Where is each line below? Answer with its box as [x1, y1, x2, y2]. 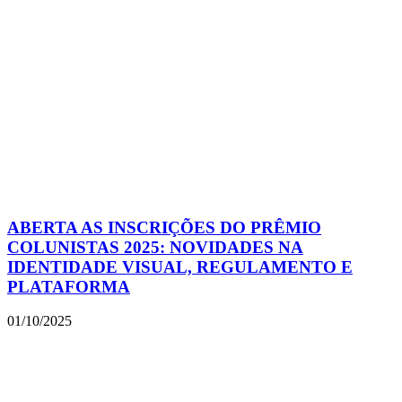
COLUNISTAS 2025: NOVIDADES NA [7, 237, 303, 257]
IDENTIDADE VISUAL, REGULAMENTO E [7, 257, 353, 276]
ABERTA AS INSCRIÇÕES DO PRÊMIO [7, 217, 321, 237]
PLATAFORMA [7, 276, 130, 296]
